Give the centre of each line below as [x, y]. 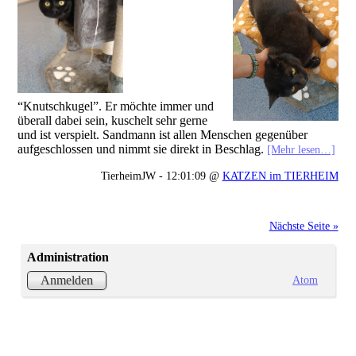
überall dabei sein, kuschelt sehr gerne [113, 120]
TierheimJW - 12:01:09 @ [161, 175]
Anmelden [66, 281]
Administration [68, 257]
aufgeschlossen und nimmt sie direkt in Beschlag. [143, 149]
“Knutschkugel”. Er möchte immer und [116, 106]
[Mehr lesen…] [302, 149]
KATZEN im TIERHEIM [280, 175]
